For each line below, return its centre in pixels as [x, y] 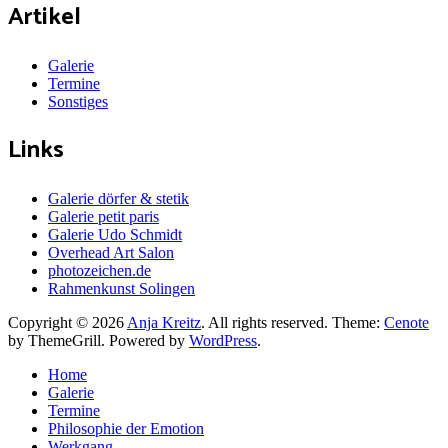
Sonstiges [78, 101]
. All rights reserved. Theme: [292, 322]
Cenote [406, 322]
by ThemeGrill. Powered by [98, 340]
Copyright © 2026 [67, 322]
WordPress [223, 340]
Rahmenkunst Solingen [121, 288]
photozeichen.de [99, 270]
